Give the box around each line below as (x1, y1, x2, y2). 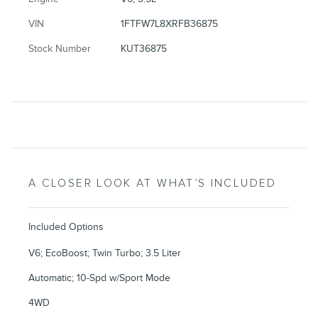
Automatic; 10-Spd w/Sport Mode (28, 271, 170, 284)
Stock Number (28, 42, 91, 55)
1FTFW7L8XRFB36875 (121, 17, 219, 30)
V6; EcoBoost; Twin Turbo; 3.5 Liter (28, 246, 181, 259)
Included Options (28, 220, 104, 233)
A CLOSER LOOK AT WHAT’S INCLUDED (28, 176, 277, 190)
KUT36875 (121, 42, 168, 55)
